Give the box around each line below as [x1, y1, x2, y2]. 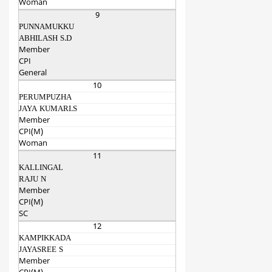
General [19, 69, 47, 79]
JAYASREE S [19, 245, 63, 256]
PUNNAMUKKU [19, 22, 74, 33]
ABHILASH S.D [19, 34, 72, 44]
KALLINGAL [19, 163, 63, 174]
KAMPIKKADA [19, 234, 71, 244]
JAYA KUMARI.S [19, 104, 77, 115]
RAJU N [19, 175, 46, 185]
